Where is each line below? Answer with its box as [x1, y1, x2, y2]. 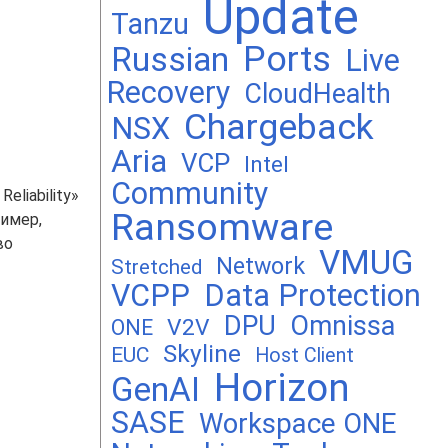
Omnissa [290, 310, 395, 342]
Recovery [106, 75, 230, 110]
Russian [111, 40, 229, 79]
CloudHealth [244, 78, 391, 110]
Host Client [255, 344, 354, 367]
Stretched [111, 255, 202, 279]
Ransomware [111, 205, 333, 249]
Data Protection [204, 278, 421, 313]
